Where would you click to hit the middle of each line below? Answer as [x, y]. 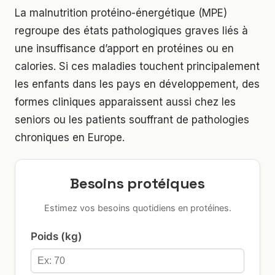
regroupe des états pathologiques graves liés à [131, 31]
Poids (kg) [56, 236]
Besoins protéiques [137, 184]
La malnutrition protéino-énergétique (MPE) [121, 13]
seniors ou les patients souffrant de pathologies [132, 120]
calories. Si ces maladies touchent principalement [137, 67]
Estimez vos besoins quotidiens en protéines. [137, 207]
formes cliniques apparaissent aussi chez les [125, 102]
